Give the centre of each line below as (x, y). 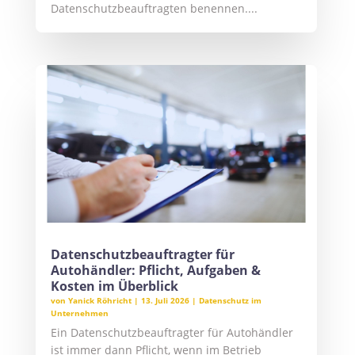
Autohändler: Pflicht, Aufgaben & (155, 271)
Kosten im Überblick (114, 286)
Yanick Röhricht (99, 301)
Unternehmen (79, 313)
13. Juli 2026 (165, 301)
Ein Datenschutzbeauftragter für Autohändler (172, 333)
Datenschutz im (230, 301)
